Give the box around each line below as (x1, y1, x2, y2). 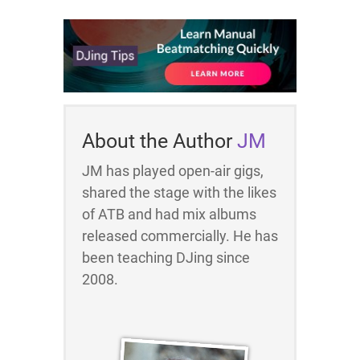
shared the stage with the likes (82, 184, 276, 202)
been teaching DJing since (82, 249, 250, 267)
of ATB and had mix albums (82, 206, 256, 223)
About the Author (82, 129, 237, 153)
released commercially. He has (82, 227, 278, 245)
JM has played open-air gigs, (82, 162, 264, 180)
